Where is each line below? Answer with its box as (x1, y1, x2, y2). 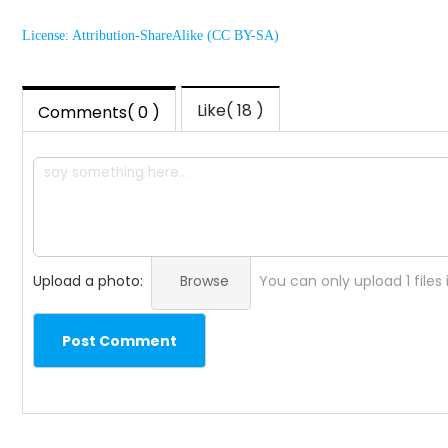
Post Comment (62, 330, 177, 351)
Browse (180, 271, 229, 292)
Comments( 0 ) (38, 101, 160, 125)
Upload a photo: (33, 271, 143, 292)
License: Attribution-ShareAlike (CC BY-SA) (22, 28, 279, 44)
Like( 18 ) (197, 99, 264, 123)
